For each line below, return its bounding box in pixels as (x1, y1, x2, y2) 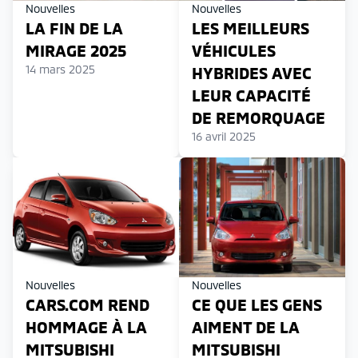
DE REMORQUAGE (192, 107, 325, 127)
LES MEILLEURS (192, 18, 309, 38)
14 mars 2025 (26, 62, 95, 76)
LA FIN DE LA (26, 18, 123, 38)
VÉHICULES (192, 40, 276, 60)
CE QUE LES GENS (192, 294, 322, 314)
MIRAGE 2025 (26, 40, 126, 60)
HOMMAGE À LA (26, 316, 147, 336)
